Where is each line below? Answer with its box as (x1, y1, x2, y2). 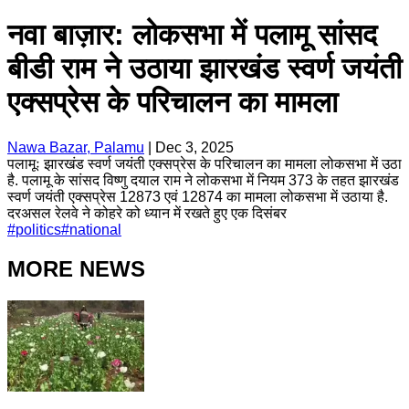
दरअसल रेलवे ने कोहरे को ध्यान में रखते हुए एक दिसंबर (7, 204, 287, 221)
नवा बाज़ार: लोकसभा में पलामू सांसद (7, 18, 377, 52)
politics (16, 221, 61, 237)
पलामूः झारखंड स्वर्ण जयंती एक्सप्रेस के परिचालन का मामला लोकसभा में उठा (7, 155, 402, 172)
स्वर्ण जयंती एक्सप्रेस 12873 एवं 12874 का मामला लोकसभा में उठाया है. (7, 188, 388, 204)
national (69, 221, 121, 237)
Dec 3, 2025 (155, 139, 234, 155)
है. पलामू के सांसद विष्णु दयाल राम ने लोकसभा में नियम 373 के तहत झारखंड (7, 172, 399, 188)
